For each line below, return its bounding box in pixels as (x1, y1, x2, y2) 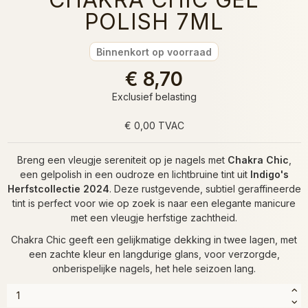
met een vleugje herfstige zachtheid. (71, 211, 237, 223)
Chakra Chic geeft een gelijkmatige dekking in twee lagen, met (11, 233, 297, 245)
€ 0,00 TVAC (124, 119, 184, 131)
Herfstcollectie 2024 (7, 182, 109, 195)
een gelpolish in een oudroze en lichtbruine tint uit (19, 168, 250, 180)
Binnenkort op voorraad (96, 45, 212, 58)
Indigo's (250, 168, 289, 180)
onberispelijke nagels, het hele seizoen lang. (52, 262, 256, 274)
